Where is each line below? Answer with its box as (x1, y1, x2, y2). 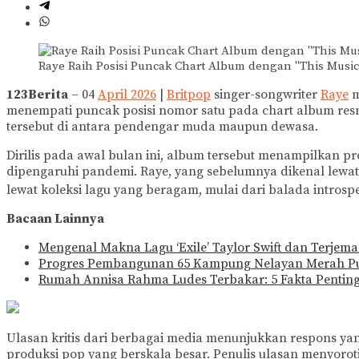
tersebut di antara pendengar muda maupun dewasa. (6, 119, 318, 135)
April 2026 (98, 87, 156, 103)
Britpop (167, 87, 211, 103)
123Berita (6, 87, 68, 103)
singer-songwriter (211, 87, 321, 103)
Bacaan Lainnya (6, 211, 104, 228)
